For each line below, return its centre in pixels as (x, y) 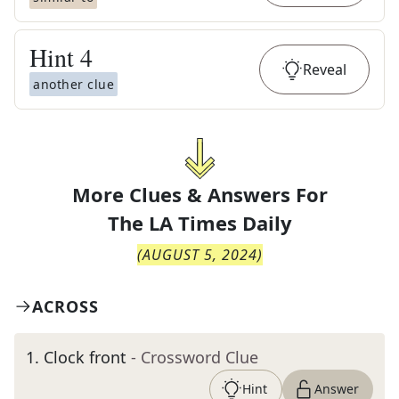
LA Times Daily (220, 223)
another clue (73, 84)
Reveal (325, 69)
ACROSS (65, 306)
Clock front (85, 357)
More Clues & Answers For (199, 194)
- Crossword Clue (195, 357)
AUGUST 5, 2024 (199, 255)
